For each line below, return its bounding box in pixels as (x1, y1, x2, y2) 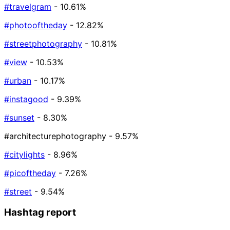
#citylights (4, 149, 45, 160)
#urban (4, 75, 31, 86)
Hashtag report (4, 206, 76, 218)
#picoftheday (4, 168, 56, 179)
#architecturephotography (4, 131, 106, 142)
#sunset (4, 112, 34, 123)
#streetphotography (4, 39, 82, 49)
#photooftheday (4, 20, 67, 31)
